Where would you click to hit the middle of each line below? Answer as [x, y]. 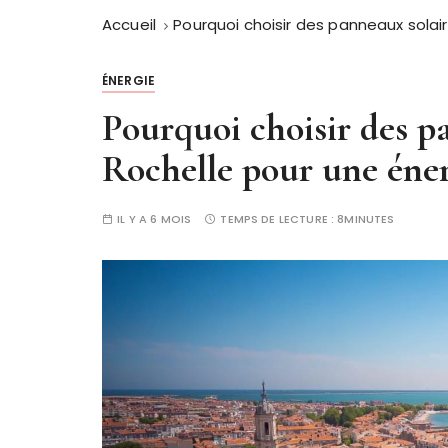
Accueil [129, 24]
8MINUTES [366, 218]
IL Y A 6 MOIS [154, 218]
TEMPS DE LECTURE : [279, 218]
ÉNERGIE [129, 80]
